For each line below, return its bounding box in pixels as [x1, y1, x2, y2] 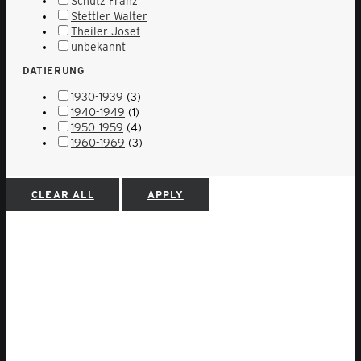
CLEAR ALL [31, 189, 94, 201]
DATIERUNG [23, 64, 85, 77]
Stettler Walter [71, 10, 147, 23]
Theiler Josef [71, 25, 140, 39]
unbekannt [71, 40, 126, 54]
